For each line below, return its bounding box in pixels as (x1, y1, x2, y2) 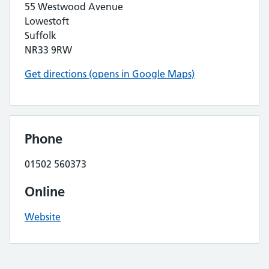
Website (25, 211, 61, 223)
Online (25, 183, 65, 200)
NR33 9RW (25, 44, 72, 56)
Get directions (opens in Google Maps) (25, 68, 195, 80)
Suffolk (25, 29, 56, 41)
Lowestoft (25, 15, 69, 27)
